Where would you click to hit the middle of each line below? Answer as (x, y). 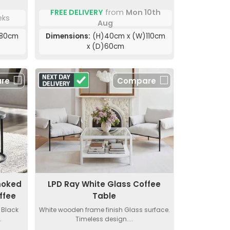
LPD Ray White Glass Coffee (104, 184)
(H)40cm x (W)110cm (128, 36)
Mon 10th (143, 13)
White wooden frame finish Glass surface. (104, 209)
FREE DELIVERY (76, 13)
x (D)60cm (105, 47)
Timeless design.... (104, 219)
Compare (136, 81)
